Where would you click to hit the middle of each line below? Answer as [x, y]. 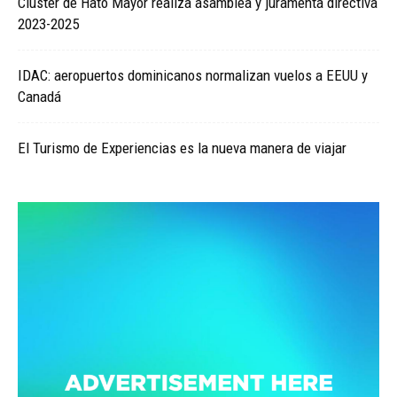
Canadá [39, 97]
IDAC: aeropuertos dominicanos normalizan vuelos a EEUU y [193, 76]
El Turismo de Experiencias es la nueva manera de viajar [182, 148]
